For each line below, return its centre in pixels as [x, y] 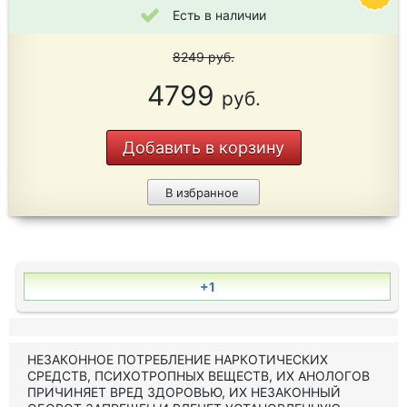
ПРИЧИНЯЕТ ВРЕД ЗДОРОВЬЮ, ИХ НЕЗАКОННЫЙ [184, 392]
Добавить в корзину [203, 148]
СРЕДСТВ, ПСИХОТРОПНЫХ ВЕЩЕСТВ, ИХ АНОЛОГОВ [199, 376]
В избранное [202, 193]
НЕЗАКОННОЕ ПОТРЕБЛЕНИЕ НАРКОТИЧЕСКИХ [178, 359]
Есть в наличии [219, 15]
